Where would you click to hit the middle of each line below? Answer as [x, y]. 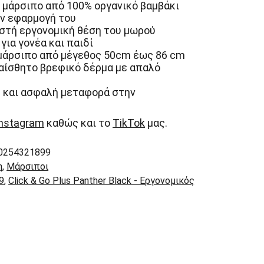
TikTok [129, 123]
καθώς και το [79, 123]
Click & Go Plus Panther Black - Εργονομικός [102, 181]
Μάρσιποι [28, 166]
